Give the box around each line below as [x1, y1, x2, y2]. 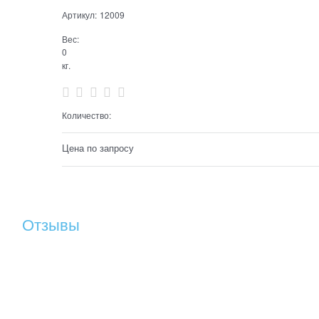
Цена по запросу [61, 140, 134, 155]
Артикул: [61, 8, 97, 21]
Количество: [61, 108, 111, 121]
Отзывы [22, 212, 80, 235]
